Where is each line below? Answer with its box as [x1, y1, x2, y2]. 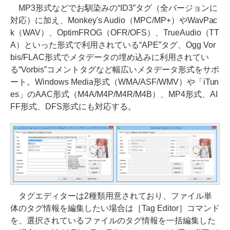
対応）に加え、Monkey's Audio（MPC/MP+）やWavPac [10, 16, 218, 25]
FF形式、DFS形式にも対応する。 [10, 102, 136, 111]
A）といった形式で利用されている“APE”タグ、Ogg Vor [10, 41, 216, 50]
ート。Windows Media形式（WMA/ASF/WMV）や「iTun [10, 78, 219, 87]
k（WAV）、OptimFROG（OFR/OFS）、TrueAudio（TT [10, 28, 220, 37]
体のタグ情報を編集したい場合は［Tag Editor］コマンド [10, 203, 220, 213]
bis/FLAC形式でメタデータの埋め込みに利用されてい [10, 53, 209, 62]
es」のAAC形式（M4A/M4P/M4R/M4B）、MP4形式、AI [10, 90, 218, 99]
